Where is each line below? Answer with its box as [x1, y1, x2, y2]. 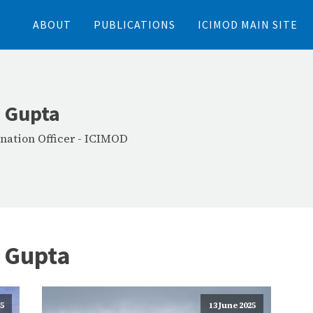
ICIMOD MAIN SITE [198, 17, 298, 31]
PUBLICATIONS [94, 17, 175, 31]
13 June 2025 [208, 300, 256, 312]
